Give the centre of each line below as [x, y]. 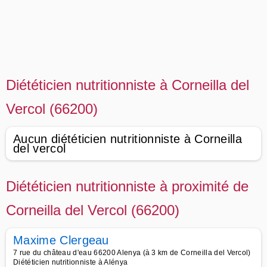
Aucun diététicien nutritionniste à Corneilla [128, 139]
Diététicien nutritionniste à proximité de [127, 186]
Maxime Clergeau [61, 240]
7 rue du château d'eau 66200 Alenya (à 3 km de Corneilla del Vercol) [132, 253]
